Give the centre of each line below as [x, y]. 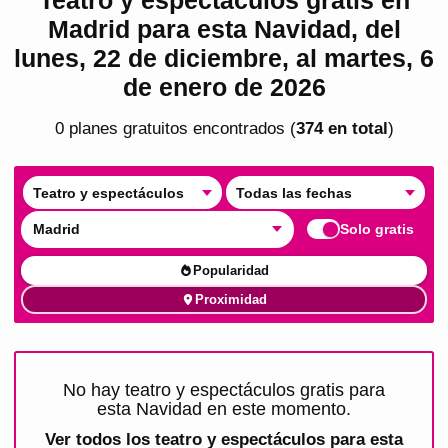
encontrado [231, 128]
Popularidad [231, 270]
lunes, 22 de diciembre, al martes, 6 [224, 57]
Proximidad [231, 299]
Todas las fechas [293, 192]
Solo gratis [377, 229]
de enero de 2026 [224, 86]
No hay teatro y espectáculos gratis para [224, 389]
